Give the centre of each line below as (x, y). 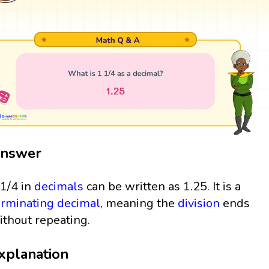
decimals (59, 187)
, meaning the (139, 204)
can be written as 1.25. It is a (162, 187)
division (199, 204)
